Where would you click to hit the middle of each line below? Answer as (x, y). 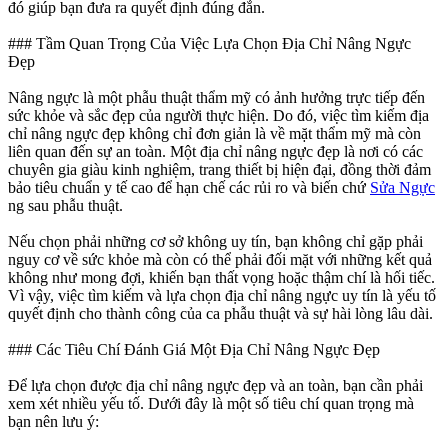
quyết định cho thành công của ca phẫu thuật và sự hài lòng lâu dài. (220, 314)
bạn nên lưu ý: (53, 422)
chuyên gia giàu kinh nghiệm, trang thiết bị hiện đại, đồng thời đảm (219, 170)
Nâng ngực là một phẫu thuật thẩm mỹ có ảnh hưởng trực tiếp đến (216, 98)
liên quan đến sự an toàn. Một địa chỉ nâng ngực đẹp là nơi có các (215, 152)
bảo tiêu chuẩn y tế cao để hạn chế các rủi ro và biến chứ (189, 188)
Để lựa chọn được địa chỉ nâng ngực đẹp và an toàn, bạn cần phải (215, 386)
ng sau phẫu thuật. (65, 206)
